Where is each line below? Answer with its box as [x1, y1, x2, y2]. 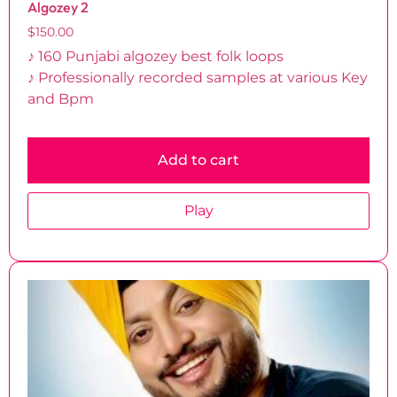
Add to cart [158, 151, 239, 168]
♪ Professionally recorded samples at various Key [27, 69, 368, 87]
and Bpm [27, 90, 94, 108]
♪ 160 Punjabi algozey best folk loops [27, 48, 284, 66]
